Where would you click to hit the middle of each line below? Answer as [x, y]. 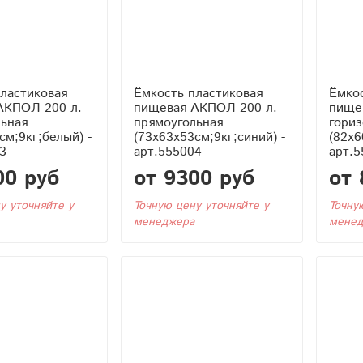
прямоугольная [178, 122]
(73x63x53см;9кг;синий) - [209, 137]
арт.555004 [167, 152]
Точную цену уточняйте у [201, 205]
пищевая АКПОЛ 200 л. [205, 108]
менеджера [164, 222]
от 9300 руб [194, 178]
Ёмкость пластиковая [198, 93]
